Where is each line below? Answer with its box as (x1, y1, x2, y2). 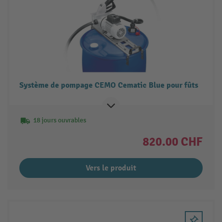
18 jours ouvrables (33, 115, 86, 124)
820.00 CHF (143, 134, 203, 149)
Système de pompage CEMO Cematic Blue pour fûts (19, 80, 198, 90)
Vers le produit (86, 163, 136, 173)
